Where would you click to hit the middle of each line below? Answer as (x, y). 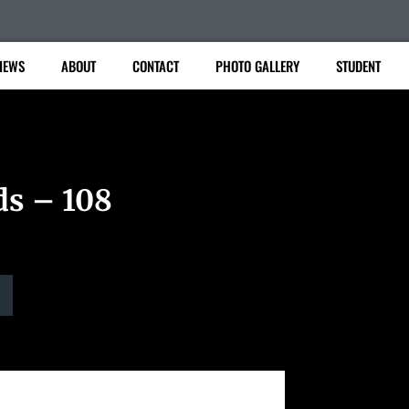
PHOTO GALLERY (257, 66)
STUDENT (358, 66)
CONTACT (155, 66)
